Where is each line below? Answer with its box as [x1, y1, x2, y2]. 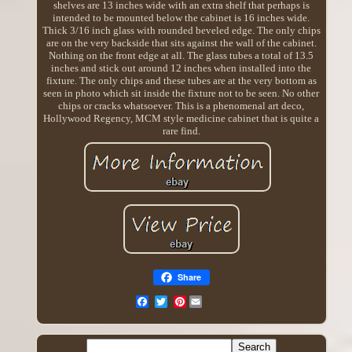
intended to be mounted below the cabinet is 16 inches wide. [53, 11, 310, 24]
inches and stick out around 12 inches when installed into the [51, 61, 312, 74]
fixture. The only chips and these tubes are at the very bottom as [46, 74, 317, 86]
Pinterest [185, 295, 225, 307]
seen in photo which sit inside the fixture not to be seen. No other [43, 86, 320, 99]
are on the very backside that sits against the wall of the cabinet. [46, 36, 317, 49]
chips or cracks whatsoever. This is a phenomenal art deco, [58, 99, 305, 112]
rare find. [162, 124, 200, 137]
